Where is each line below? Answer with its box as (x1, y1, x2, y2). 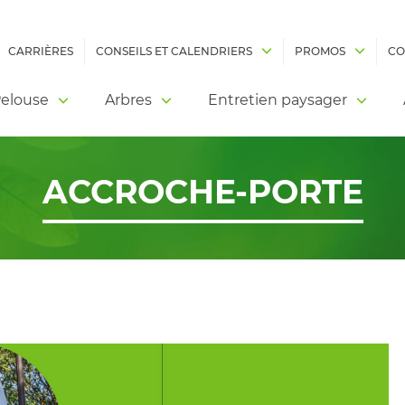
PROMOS (294, 44, 345, 59)
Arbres (105, 90, 152, 108)
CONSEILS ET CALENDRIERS (95, 44, 252, 59)
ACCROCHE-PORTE (42, 171, 363, 212)
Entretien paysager (208, 90, 347, 108)
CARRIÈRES (7, 44, 73, 59)
